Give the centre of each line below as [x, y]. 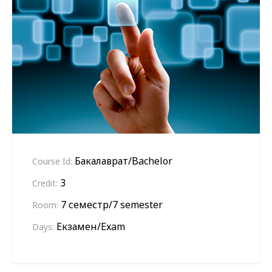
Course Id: [52, 161]
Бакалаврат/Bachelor [123, 161]
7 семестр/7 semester [111, 205]
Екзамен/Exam [90, 227]
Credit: [45, 183]
